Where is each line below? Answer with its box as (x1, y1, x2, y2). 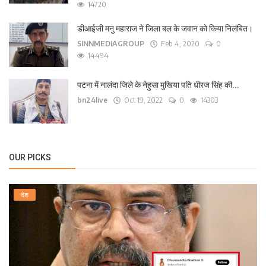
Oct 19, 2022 (121, 96, 163, 104)
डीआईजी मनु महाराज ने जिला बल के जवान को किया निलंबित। (77, 24, 253, 33)
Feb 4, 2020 (157, 39, 199, 48)
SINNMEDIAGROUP (77, 39, 144, 48)
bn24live (77, 96, 107, 104)
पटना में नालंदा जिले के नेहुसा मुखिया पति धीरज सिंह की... (77, 80, 239, 90)
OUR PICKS (9, 153, 51, 162)
